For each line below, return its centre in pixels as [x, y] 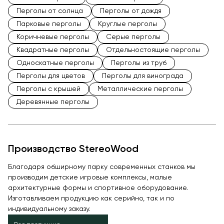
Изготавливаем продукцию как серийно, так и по [91, 198]
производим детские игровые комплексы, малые [90, 177]
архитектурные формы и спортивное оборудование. [98, 188]
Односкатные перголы [55, 63]
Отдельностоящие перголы [153, 50]
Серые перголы [133, 37]
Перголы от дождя [131, 11]
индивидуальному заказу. [49, 209]
